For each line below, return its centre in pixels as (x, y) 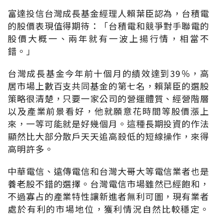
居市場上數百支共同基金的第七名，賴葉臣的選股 (108, 85)
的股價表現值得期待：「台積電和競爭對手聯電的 (108, 25)
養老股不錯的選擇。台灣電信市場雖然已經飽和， (108, 183)
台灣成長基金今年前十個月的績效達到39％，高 (108, 73)
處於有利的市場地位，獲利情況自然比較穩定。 (108, 209)
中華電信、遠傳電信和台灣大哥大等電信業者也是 (108, 171)
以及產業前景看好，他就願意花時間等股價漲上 (108, 111)
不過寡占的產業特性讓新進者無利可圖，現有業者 (108, 196)
